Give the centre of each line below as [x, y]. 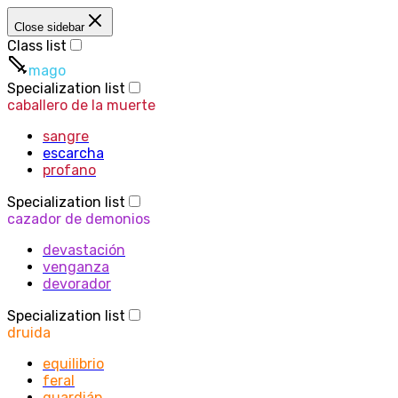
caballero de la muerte [81, 105]
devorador [77, 284]
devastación [84, 250]
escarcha [73, 153]
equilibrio [73, 364]
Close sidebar [49, 27]
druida [29, 333]
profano [69, 170]
